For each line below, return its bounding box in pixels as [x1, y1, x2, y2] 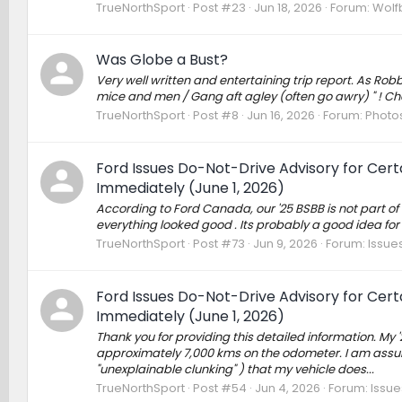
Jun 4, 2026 [254, 380, 320, 398]
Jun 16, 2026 [246, 107, 315, 125]
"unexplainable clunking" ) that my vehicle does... [95, 360, 374, 378]
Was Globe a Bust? [95, 48, 228, 70]
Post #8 [192, 107, 239, 125]
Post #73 [192, 235, 245, 253]
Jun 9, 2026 [252, 235, 318, 253]
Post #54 [192, 380, 247, 398]
